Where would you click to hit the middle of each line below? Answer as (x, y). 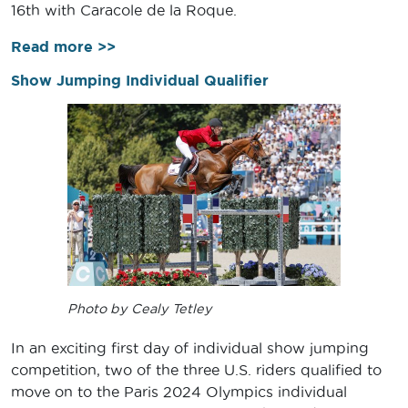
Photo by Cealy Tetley (140, 309)
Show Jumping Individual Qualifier (140, 80)
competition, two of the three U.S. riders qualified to (196, 370)
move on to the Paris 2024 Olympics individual (179, 392)
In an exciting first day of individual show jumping (190, 348)
